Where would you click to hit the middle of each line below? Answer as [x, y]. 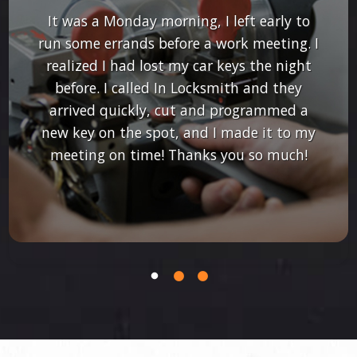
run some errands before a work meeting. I [179, 43]
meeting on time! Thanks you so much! [178, 154]
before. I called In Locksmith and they [179, 87]
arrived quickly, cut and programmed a [178, 110]
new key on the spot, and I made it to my [179, 132]
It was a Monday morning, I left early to [178, 20]
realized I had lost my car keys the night [178, 65]
